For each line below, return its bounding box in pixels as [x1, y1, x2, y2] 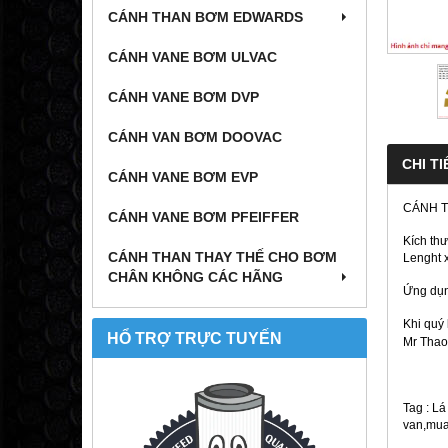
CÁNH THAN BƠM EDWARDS [108, 9, 303, 26]
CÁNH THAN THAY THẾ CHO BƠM [108, 249, 337, 266]
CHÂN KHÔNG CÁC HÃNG [108, 269, 283, 286]
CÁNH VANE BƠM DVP [108, 89, 259, 106]
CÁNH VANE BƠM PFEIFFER [108, 209, 299, 226]
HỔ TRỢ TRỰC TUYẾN [107, 329, 282, 348]
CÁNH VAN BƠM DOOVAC [108, 129, 282, 146]
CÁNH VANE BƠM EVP [108, 169, 258, 186]
